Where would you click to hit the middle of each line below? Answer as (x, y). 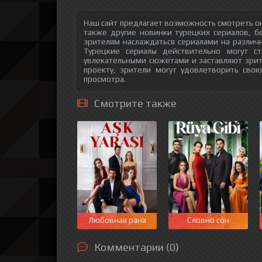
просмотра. (105, 79)
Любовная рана (117, 220)
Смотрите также (135, 103)
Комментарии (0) (137, 247)
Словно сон (208, 220)
